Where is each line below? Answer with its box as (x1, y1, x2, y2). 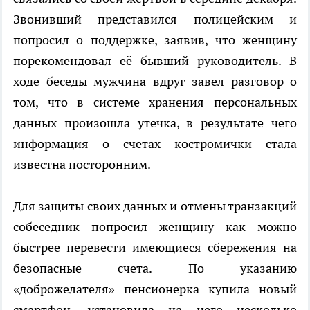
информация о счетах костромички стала (13, 136, 297, 152)
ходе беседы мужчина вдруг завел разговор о (13, 73, 297, 90)
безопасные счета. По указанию (13, 260, 297, 277)
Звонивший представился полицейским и (13, 11, 297, 28)
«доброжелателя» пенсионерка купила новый (13, 281, 297, 298)
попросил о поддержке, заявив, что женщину (13, 32, 297, 48)
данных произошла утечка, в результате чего (13, 115, 297, 131)
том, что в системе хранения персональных (13, 94, 297, 111)
